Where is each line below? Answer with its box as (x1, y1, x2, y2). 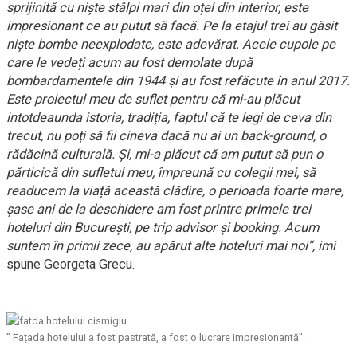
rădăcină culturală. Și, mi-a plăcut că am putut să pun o (6, 146, 323, 162)
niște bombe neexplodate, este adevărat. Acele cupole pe (6, 36, 335, 52)
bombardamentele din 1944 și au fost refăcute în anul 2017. (6, 73, 350, 88)
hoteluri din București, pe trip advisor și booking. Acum (6, 219, 319, 235)
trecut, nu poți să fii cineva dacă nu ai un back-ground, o (6, 127, 326, 143)
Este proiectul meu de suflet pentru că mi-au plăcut (6, 91, 300, 107)
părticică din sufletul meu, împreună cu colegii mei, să (6, 164, 316, 180)
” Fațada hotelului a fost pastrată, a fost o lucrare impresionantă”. (6, 331, 305, 343)
